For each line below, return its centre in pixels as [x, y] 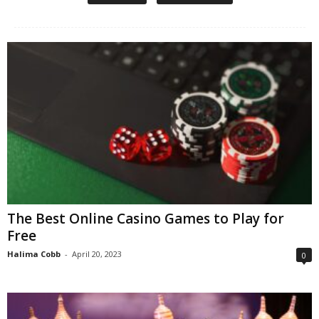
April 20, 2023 [97, 254]
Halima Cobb [34, 254]
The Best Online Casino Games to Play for [146, 219]
